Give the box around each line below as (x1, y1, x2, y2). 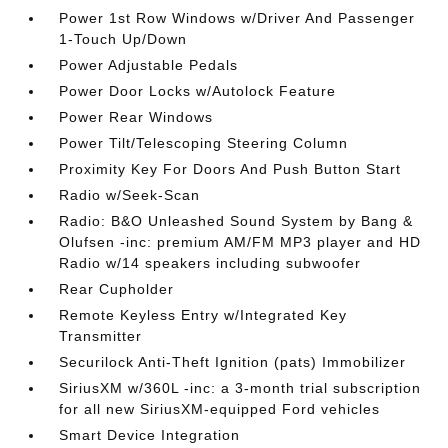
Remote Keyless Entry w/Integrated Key (59, 307, 348, 323)
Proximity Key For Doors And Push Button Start (59, 161, 402, 177)
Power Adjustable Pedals (59, 57, 239, 73)
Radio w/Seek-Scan (59, 187, 201, 203)
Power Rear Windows (59, 109, 214, 125)
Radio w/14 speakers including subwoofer (59, 255, 362, 271)
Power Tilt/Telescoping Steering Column (59, 135, 349, 151)
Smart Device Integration (59, 427, 241, 443)
